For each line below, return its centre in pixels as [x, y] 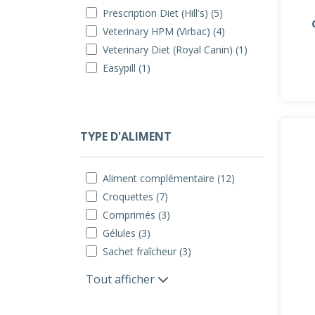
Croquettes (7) [135, 197]
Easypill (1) [127, 68]
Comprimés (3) [136, 215]
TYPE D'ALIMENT [126, 136]
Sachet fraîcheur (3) [147, 251]
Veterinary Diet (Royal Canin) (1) [175, 50]
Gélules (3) [127, 233]
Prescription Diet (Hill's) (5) [163, 13]
